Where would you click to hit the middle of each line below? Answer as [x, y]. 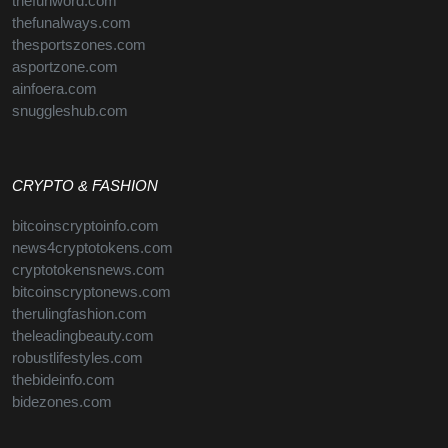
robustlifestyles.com [77, 358]
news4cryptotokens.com [92, 248]
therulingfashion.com [79, 314]
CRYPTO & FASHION [85, 185]
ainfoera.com [54, 88]
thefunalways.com [71, 22]
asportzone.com [65, 66]
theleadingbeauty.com [83, 336]
